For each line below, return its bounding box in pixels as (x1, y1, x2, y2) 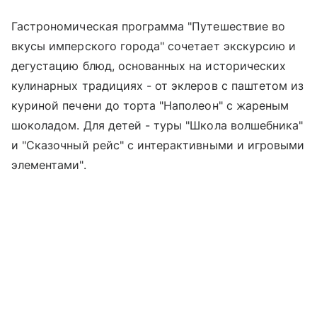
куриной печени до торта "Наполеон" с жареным (11, 98, 289, 113)
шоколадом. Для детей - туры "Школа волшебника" (11, 118, 304, 133)
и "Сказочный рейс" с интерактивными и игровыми (11, 138, 305, 153)
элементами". (11, 158, 86, 173)
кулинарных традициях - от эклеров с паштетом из (11, 79, 304, 93)
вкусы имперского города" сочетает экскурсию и (11, 39, 296, 54)
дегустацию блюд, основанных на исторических (11, 59, 287, 74)
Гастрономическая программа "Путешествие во (11, 19, 286, 34)
